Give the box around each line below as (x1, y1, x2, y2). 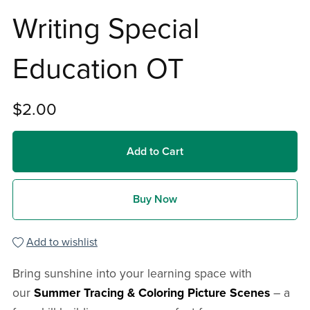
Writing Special (12, 12, 199, 47)
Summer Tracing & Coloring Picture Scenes (33, 286, 270, 301)
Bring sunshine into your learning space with (12, 266, 252, 282)
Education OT (12, 52, 184, 87)
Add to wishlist (26, 235, 98, 250)
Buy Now (133, 192, 177, 206)
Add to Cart (127, 144, 183, 158)
